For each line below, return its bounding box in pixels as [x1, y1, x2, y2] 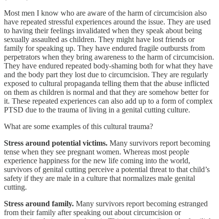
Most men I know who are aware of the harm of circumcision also [4, 8, 207, 17]
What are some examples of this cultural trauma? [4, 122, 153, 131]
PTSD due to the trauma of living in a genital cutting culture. [4, 105, 190, 114]
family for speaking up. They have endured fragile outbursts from [4, 44, 205, 52]
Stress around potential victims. [4, 138, 108, 147]
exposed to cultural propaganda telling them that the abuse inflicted [4, 79, 209, 88]
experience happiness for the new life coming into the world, [4, 156, 190, 165]
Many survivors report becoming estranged [74, 199, 208, 208]
